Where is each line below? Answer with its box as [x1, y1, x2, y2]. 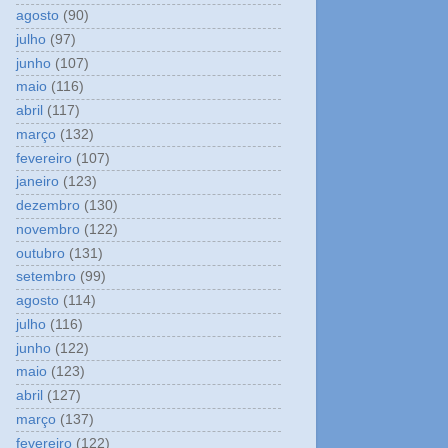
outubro [16, 245, 65, 261]
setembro [16, 269, 76, 285]
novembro [16, 221, 80, 237]
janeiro [16, 174, 59, 190]
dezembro [16, 198, 80, 214]
